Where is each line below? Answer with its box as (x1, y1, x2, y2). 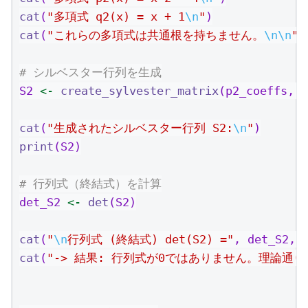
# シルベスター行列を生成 (19, 65, 162, 79)
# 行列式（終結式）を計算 (19, 176, 162, 190)
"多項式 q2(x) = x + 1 (47, 9, 185, 23)
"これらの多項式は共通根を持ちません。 (47, 27, 264, 42)
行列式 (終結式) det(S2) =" (67, 232, 234, 246)
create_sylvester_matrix (60, 83, 219, 98)
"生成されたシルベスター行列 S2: (47, 120, 233, 135)
